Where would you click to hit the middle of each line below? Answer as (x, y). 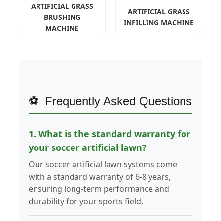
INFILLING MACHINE (159, 23)
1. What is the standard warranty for (109, 134)
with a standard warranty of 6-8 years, (99, 177)
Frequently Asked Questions (118, 101)
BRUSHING (62, 17)
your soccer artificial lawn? (87, 148)
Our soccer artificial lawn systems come (103, 165)
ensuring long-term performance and (99, 189)
